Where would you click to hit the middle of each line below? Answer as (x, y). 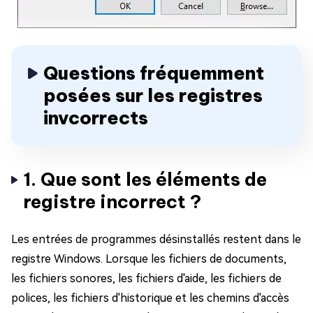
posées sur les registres (153, 95)
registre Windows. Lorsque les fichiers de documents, (149, 259)
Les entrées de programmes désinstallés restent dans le (156, 239)
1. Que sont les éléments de (145, 179)
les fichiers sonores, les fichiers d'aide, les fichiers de (146, 278)
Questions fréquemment (154, 73)
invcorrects (96, 118)
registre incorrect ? (112, 202)
